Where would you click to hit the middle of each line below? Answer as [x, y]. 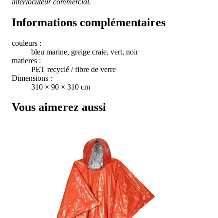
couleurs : [27, 43]
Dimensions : [32, 78]
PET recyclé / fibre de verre [73, 69]
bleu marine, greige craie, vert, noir [85, 52]
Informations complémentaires [89, 22]
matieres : [26, 60]
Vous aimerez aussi [59, 107]
